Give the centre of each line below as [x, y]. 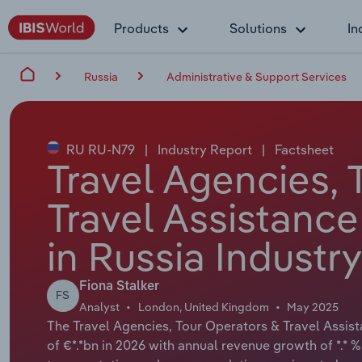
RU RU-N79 [100, 149]
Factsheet [302, 149]
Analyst [99, 307]
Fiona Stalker [119, 286]
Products [141, 28]
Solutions [258, 28]
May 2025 [313, 307]
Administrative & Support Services [257, 76]
